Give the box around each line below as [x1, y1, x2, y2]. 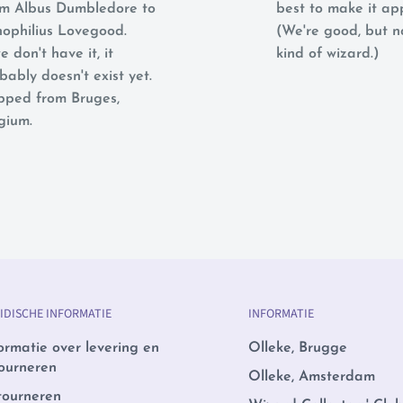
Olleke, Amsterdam [248, 369, 375, 384]
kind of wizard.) [276, 47, 380, 61]
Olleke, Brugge [248, 340, 347, 355]
